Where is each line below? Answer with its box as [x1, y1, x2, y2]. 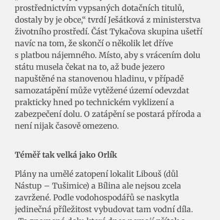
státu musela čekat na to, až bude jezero [15, 61, 165, 72]
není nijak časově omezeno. [15, 120, 119, 131]
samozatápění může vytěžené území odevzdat [15, 85, 189, 95]
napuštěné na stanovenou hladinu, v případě [15, 73, 184, 83]
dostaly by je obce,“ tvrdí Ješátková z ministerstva [15, 14, 201, 25]
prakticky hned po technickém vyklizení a [15, 97, 174, 107]
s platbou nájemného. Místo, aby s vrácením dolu [15, 50, 200, 60]
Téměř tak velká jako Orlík [15, 149, 117, 160]
